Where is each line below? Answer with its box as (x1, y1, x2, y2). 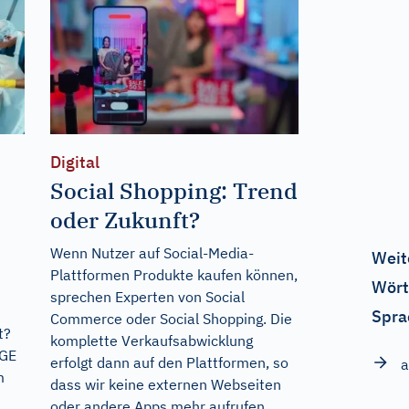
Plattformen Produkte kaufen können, (49, 266, 298, 285)
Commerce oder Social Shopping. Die (49, 309, 292, 329)
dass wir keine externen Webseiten (49, 375, 281, 394)
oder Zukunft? (49, 205, 200, 236)
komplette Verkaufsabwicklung (49, 331, 253, 351)
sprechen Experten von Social (49, 288, 245, 307)
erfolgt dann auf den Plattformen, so (49, 353, 288, 372)
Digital (49, 152, 100, 173)
